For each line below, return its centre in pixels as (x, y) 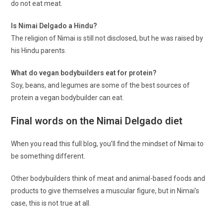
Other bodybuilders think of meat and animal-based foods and (108, 179)
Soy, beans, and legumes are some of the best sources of (101, 85)
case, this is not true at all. (51, 203)
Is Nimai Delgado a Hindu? (54, 26)
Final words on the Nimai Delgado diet (97, 121)
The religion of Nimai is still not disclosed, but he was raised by (107, 38)
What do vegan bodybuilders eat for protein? (84, 73)
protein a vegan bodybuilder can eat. (68, 98)
